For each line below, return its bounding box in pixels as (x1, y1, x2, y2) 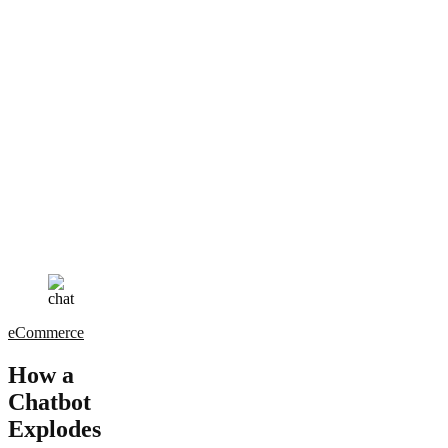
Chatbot (8, 388, 91, 415)
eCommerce (8, 324, 84, 341)
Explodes (8, 415, 101, 442)
